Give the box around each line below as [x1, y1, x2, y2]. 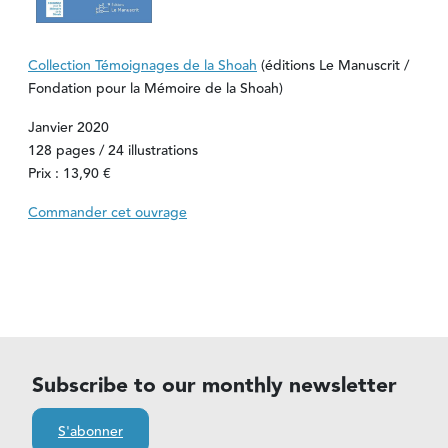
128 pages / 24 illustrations [28, 139, 198, 162]
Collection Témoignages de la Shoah [28, 54, 257, 77]
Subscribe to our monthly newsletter [32, 368, 397, 402]
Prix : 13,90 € [28, 162, 111, 185]
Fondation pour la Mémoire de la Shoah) [28, 77, 283, 100]
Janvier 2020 [28, 116, 109, 139]
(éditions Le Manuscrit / [257, 54, 409, 77]
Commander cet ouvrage [28, 201, 187, 224]
